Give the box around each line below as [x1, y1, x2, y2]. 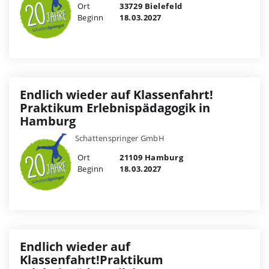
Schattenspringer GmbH [74, 133, 165, 144]
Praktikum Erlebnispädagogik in [20, 100, 210, 116]
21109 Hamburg [117, 152, 184, 163]
